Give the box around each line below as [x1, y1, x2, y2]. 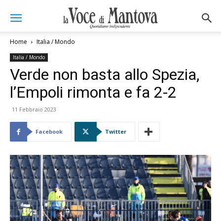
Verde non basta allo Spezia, [10, 65, 199, 84]
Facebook [36, 128, 63, 135]
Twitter [105, 128, 126, 135]
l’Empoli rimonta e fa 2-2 [10, 83, 177, 102]
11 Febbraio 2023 [12, 106, 56, 113]
